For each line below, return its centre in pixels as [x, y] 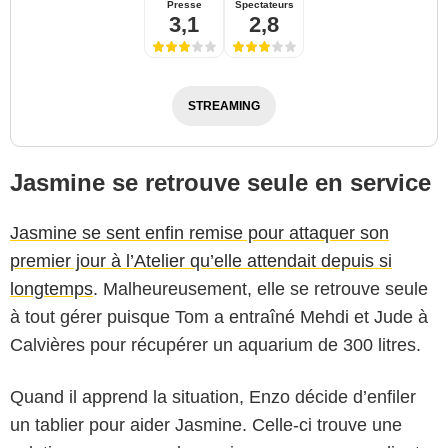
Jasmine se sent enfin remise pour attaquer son [199, 232]
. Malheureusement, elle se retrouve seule [260, 288]
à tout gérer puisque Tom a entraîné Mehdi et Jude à [219, 316]
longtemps [51, 288]
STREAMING [224, 105]
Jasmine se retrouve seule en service [220, 182]
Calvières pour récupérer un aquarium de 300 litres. [215, 344]
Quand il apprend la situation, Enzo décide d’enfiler [213, 396]
